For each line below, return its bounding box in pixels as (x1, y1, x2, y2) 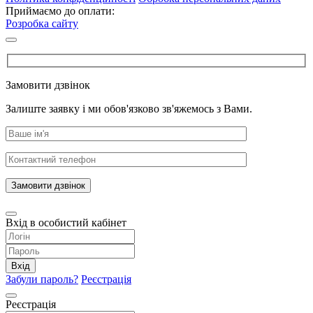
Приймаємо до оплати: (6, 5, 115, 17)
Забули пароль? (6, 273, 78, 285)
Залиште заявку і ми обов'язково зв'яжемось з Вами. (6, 103, 252, 115)
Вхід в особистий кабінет (6, 217, 126, 228)
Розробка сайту (6, 17, 78, 30)
